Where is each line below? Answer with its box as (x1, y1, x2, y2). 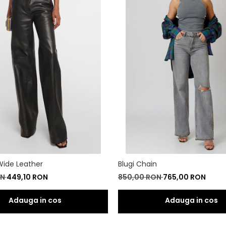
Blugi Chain (118, 158, 157, 169)
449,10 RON (7, 172, 48, 182)
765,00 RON (163, 172, 206, 182)
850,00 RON (118, 172, 163, 182)
